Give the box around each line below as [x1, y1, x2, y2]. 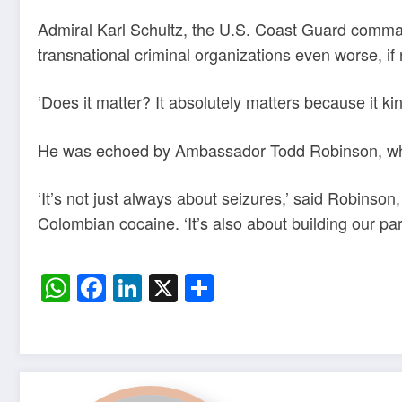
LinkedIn [142, 267, 250, 309]
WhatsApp [70, 267, 203, 309]
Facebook [106, 267, 232, 309]
